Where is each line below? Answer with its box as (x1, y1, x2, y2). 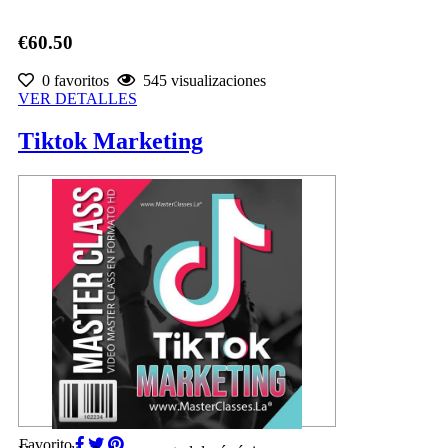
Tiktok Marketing (18, 128, 203, 155)
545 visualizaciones (135, 72, 266, 90)
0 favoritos (34, 72, 109, 90)
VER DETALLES (18, 90, 137, 108)
